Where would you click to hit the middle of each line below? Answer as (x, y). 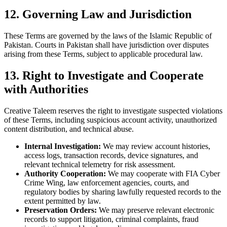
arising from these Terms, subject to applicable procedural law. (103, 54)
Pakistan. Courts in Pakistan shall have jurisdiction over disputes (106, 45)
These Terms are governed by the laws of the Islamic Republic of (108, 36)
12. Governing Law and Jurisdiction (98, 14)
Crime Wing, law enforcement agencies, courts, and (107, 183)
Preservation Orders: (61, 210)
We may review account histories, (156, 146)
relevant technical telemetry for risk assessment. (100, 165)
